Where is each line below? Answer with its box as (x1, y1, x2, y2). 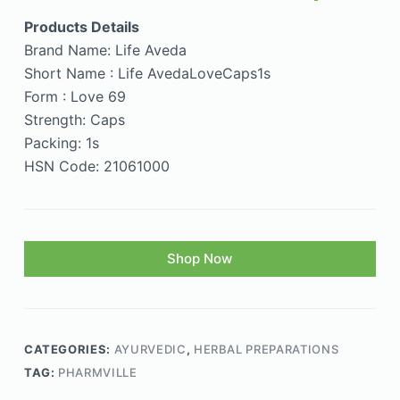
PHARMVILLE (58, 365, 137, 380)
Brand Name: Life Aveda (23, 41, 187, 60)
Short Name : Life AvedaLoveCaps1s (23, 64, 271, 83)
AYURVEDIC (113, 342, 187, 357)
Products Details (23, 18, 139, 37)
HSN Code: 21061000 (23, 157, 170, 176)
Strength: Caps (23, 111, 125, 129)
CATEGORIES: (23, 342, 114, 357)
